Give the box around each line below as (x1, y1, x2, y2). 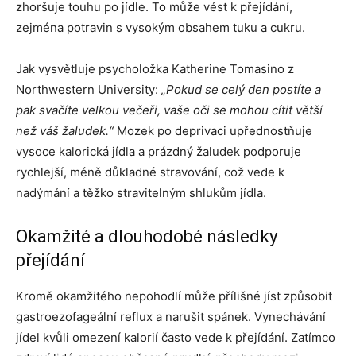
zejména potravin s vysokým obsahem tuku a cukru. (16, 20, 305, 35)
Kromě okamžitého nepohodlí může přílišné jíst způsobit (16, 288, 332, 304)
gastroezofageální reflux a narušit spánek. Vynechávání (16, 309, 326, 324)
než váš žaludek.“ (16, 123, 114, 138)
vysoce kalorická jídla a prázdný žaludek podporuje (16, 144, 301, 159)
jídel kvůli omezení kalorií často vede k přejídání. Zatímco (16, 330, 335, 345)
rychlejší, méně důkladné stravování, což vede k (16, 164, 284, 180)
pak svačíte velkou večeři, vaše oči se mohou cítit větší (16, 103, 323, 118)
